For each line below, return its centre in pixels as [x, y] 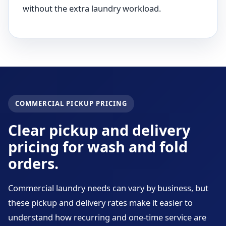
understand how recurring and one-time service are [107, 217]
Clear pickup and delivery [99, 130]
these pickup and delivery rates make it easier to [100, 203]
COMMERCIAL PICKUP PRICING [71, 103]
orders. [33, 163]
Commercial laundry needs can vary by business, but [108, 188]
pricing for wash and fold [98, 147]
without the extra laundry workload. [92, 8]
